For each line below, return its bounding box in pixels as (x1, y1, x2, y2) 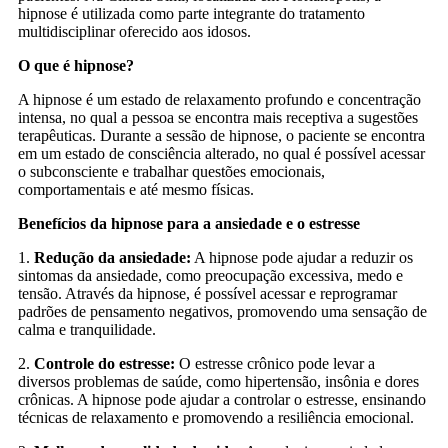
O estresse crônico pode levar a (175, 354, 375, 372)
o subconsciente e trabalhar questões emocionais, (18, 162, 325, 180)
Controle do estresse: (34, 354, 175, 372)
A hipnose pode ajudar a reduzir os (191, 248, 413, 266)
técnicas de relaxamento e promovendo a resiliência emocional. (18, 408, 414, 426)
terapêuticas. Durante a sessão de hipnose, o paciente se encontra (18, 126, 425, 144)
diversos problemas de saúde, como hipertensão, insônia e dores (18, 372, 419, 390)
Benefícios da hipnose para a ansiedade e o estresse (18, 214, 360, 232)
